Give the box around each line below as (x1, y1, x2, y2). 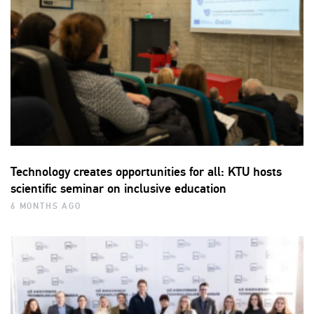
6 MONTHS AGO (11, 201, 81, 212)
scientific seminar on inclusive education (11, 181, 226, 197)
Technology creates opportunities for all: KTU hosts (11, 164, 282, 180)
